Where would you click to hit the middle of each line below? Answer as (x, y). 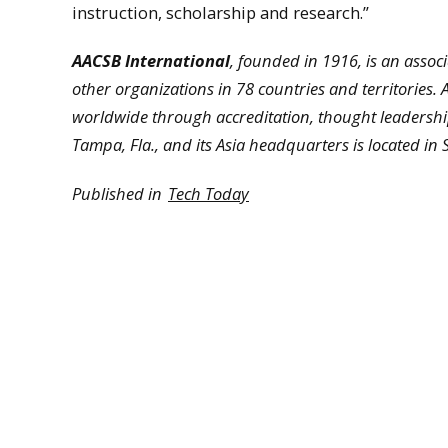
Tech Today (208, 193)
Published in (119, 193)
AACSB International (151, 61)
